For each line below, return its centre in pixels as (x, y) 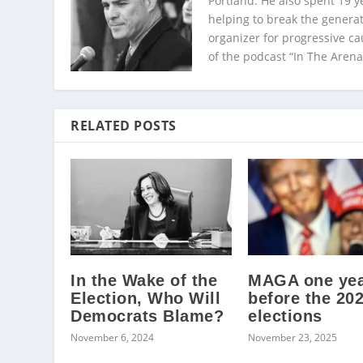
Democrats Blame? (147, 316)
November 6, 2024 (113, 338)
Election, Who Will (146, 299)
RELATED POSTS (124, 126)
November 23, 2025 (293, 338)
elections (285, 316)
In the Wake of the (144, 281)
